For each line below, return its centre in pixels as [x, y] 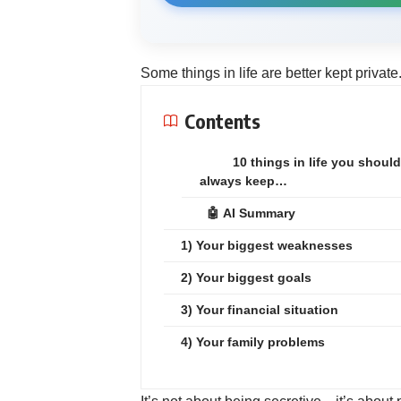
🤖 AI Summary [251, 213]
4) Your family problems [253, 341]
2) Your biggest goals [246, 277]
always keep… [243, 180]
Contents [222, 120]
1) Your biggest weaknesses [267, 245]
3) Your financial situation [260, 309]
